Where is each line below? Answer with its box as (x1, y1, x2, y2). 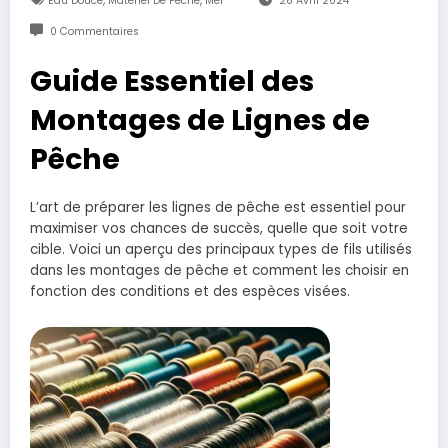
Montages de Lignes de (30, 100, 370, 141)
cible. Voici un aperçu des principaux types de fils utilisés (30, 240, 412, 260)
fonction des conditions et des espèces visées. (30, 282, 350, 302)
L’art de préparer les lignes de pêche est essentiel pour (30, 198, 406, 218)
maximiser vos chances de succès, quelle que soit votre (30, 219, 408, 239)
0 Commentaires (49, 24, 139, 40)
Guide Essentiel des (30, 61, 314, 102)
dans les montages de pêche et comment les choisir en (30, 261, 409, 281)
